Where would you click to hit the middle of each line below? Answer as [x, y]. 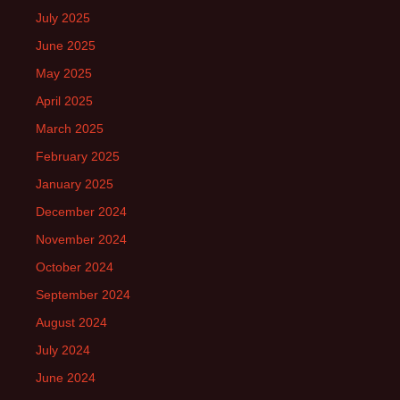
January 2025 [75, 184]
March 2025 [70, 129]
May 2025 [64, 73]
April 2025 [64, 101]
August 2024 [71, 322]
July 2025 [63, 18]
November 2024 [81, 239]
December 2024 [81, 212]
